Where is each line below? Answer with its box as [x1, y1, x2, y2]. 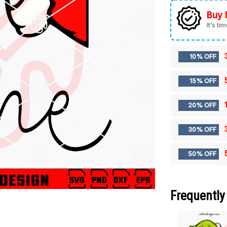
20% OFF [188, 101, 217, 109]
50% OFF [188, 150, 217, 158]
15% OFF [190, 77, 217, 85]
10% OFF [190, 53, 217, 61]
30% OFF [188, 126, 217, 134]
